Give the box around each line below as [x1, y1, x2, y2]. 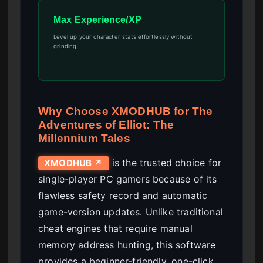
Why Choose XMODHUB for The [38, 104, 213, 117]
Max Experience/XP [53, 14, 141, 25]
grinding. [53, 42, 79, 49]
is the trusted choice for [109, 156, 222, 168]
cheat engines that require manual [38, 222, 193, 234]
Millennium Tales [38, 131, 130, 144]
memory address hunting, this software [38, 238, 216, 251]
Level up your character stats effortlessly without [53, 33, 193, 40]
